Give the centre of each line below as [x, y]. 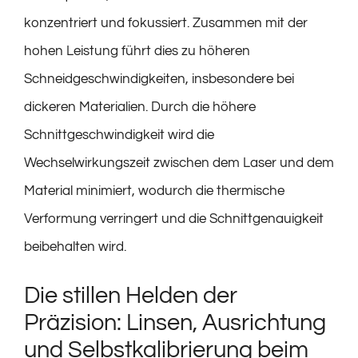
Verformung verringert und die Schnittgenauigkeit [174, 219]
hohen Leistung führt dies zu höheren [137, 51]
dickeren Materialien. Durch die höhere [140, 107]
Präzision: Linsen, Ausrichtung [175, 322]
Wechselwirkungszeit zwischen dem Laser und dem [179, 163]
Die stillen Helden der [131, 295]
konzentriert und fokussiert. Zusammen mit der [166, 23]
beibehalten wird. [75, 247]
